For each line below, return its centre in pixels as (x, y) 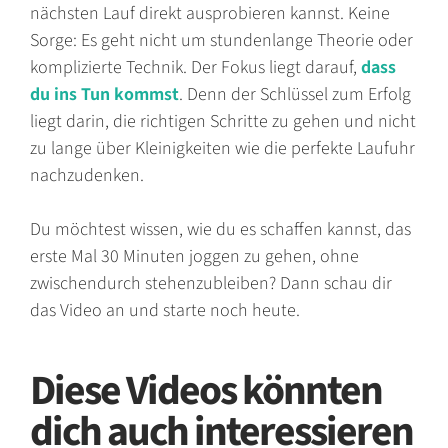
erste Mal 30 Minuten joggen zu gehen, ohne (194, 256)
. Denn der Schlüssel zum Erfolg (295, 94)
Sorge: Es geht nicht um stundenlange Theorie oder (221, 40)
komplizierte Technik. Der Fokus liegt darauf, (195, 67)
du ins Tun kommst (104, 94)
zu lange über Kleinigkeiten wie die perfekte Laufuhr (222, 148)
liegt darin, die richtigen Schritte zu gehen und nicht (223, 121)
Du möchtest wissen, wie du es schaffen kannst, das (220, 229)
